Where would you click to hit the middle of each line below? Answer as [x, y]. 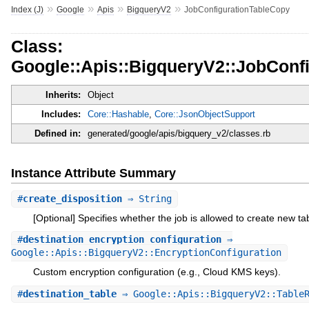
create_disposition [72, 198]
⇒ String [147, 198]
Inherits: [63, 95]
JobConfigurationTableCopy [237, 9]
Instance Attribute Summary [93, 173]
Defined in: [57, 134]
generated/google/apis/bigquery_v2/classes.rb [179, 134]
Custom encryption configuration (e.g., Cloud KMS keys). [157, 272]
